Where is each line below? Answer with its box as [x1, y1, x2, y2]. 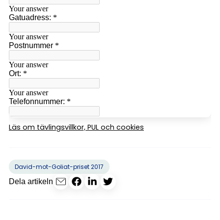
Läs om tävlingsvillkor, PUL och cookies [9, 122, 144, 132]
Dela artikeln [9, 177, 53, 186]
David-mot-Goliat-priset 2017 [15, 162, 104, 171]
